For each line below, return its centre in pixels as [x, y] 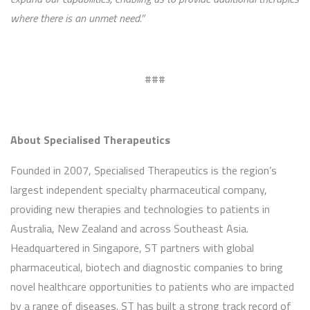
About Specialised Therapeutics [93, 140]
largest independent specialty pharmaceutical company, [139, 190]
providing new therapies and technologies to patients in [140, 209]
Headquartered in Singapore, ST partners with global [132, 248]
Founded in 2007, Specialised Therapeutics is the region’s [144, 171]
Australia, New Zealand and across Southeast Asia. [129, 229]
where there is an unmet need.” [77, 18]
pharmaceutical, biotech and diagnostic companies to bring [147, 267]
